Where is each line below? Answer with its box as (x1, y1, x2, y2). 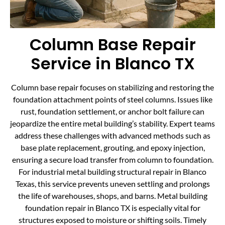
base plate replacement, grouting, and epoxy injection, (20, 142, 205, 152)
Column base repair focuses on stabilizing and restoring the (11, 82, 214, 92)
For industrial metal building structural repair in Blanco (19, 166, 206, 176)
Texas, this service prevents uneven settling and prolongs (15, 178, 210, 188)
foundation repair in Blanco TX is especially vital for (25, 202, 200, 212)
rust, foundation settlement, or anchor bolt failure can (21, 106, 204, 116)
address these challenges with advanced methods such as (15, 130, 210, 140)
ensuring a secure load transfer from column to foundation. (12, 154, 213, 164)
